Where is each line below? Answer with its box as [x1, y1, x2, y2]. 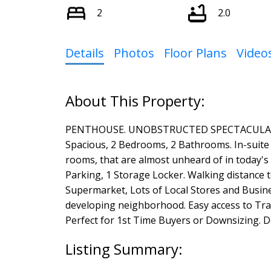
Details [65, 44, 104, 61]
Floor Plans [163, 44, 227, 61]
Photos [113, 44, 154, 61]
